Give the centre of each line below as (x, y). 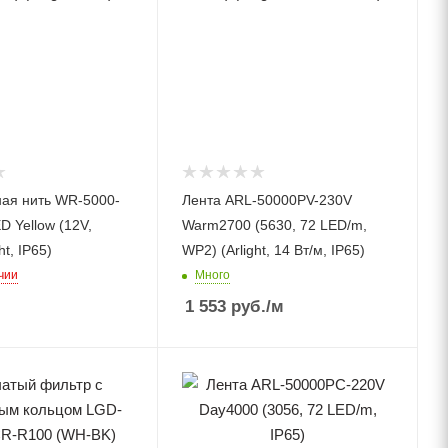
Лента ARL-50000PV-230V (267, 199)
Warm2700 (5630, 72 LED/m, (275, 224)
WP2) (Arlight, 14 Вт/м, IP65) (274, 249)
